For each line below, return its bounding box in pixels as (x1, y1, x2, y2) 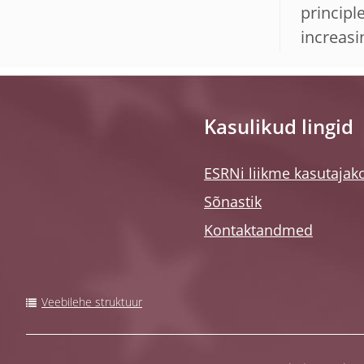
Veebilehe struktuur (41, 297, 142, 309)
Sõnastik (204, 196, 262, 210)
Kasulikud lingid (204, 119, 353, 139)
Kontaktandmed (204, 224, 313, 239)
